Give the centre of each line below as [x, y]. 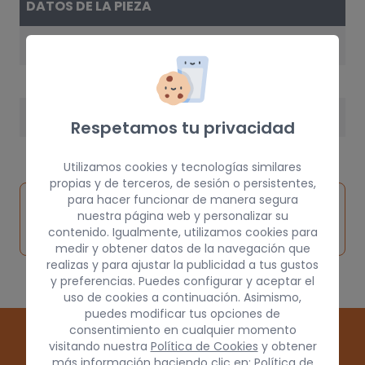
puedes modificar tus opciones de [182, 313]
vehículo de [70, 219]
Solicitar [199, 209]
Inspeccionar [75, 199]
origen [54, 238]
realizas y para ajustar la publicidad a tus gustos [182, 264]
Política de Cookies [204, 346]
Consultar [284, 209]
